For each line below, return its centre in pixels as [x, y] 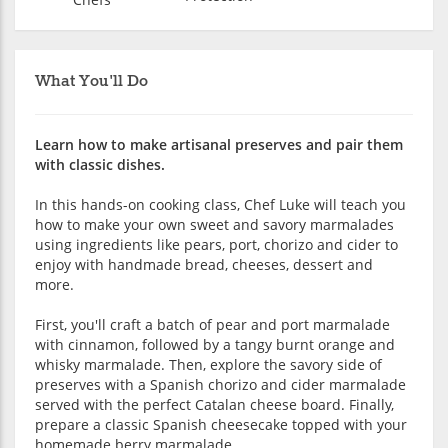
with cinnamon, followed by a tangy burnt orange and [215, 344]
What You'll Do [91, 81]
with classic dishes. [100, 164]
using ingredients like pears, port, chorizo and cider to [216, 244]
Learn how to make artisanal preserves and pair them [219, 144]
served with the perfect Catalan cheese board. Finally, [214, 404]
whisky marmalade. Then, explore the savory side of [208, 364]
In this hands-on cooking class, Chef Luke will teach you [220, 204]
